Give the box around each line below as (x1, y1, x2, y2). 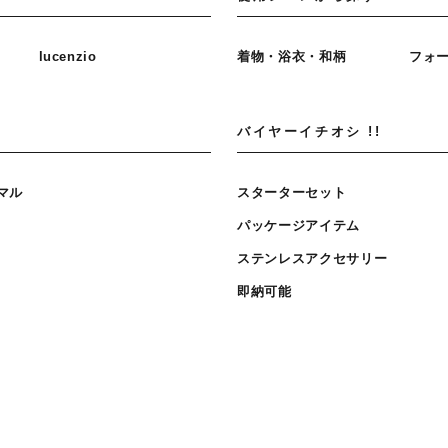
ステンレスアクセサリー (237, 250, 388, 266)
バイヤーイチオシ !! (237, 123, 382, 139)
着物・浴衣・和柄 (237, 48, 347, 64)
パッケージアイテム (237, 217, 360, 233)
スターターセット (237, 184, 347, 200)
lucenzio (38, 48, 97, 64)
